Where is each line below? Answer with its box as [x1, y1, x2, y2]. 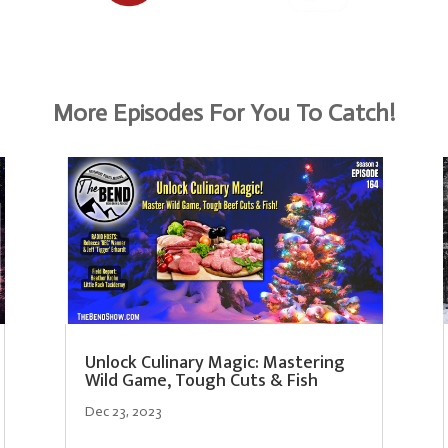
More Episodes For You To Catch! [53, 97, 395, 127]
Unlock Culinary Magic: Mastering [84, 348, 345, 379]
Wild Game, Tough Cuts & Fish [84, 366, 318, 397]
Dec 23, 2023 [84, 403, 162, 421]
